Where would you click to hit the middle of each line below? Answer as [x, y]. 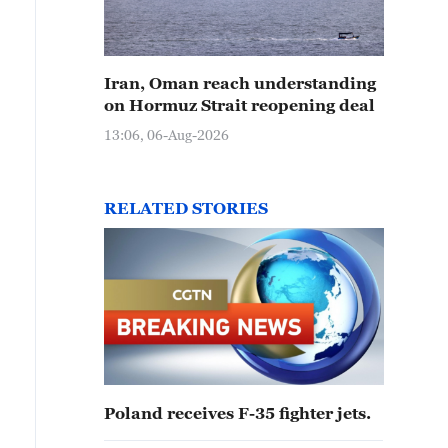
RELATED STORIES [186, 208]
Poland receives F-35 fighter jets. [237, 413]
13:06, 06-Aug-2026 [166, 134]
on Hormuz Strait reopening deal [239, 105]
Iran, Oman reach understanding [240, 83]
